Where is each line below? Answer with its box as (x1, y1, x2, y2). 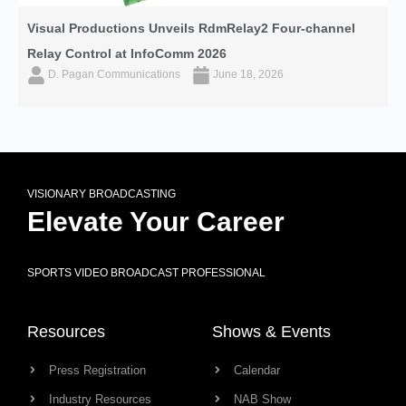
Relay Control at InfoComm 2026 (27, 45, 227, 61)
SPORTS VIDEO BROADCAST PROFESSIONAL (27, 266, 266, 279)
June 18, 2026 (210, 67, 284, 81)
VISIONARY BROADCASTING (27, 187, 176, 200)
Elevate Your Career (27, 206, 285, 237)
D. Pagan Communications (48, 67, 180, 81)
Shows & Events (212, 322, 331, 341)
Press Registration (49, 362, 146, 377)
